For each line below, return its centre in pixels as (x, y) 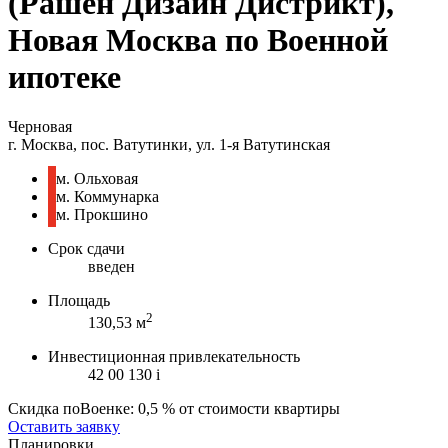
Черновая (40, 126)
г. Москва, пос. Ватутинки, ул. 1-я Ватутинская (169, 144)
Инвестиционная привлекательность (174, 357)
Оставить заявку (64, 427)
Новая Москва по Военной (198, 40)
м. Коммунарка (107, 196)
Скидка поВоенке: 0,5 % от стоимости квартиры (174, 409)
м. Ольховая (97, 178)
